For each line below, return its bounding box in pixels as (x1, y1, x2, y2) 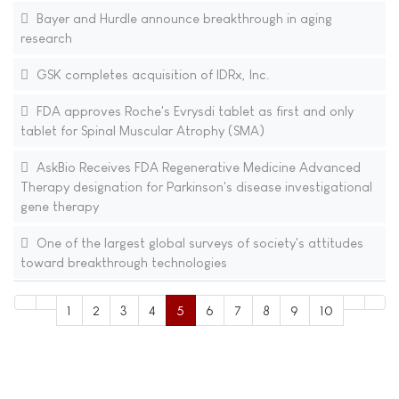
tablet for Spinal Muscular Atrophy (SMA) (20, 122, 265, 138)
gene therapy (20, 198, 99, 214)
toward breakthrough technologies (20, 254, 227, 270)
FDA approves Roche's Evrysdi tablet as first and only (32, 102, 354, 118)
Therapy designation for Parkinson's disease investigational (20, 178, 372, 194)
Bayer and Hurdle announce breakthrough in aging (32, 10, 332, 26)
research (20, 29, 72, 45)
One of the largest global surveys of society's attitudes (32, 234, 363, 250)
